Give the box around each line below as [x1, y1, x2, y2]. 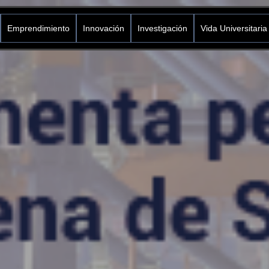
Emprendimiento [7, 23, 70, 33]
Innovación [82, 23, 124, 33]
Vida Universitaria [200, 23, 267, 33]
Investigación [137, 23, 187, 33]
